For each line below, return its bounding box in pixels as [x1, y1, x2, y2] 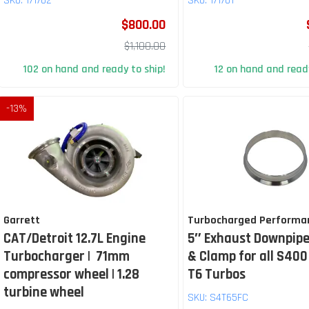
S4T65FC [210, 290, 249, 306]
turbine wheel [3, 283, 84, 302]
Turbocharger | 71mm [3, 248, 130, 266]
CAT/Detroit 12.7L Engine [3, 230, 146, 248]
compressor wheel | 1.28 [3, 266, 139, 284]
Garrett [3, 213, 40, 228]
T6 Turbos [188, 266, 246, 284]
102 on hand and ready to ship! [23, 62, 166, 77]
